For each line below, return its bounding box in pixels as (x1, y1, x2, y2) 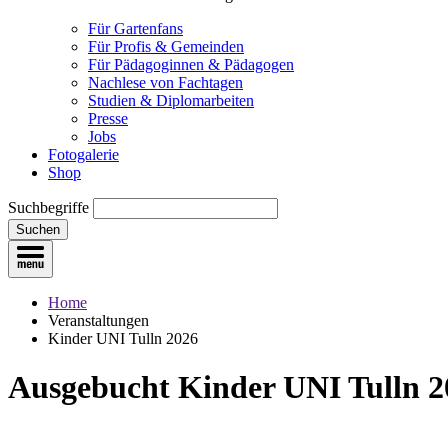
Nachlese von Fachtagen (88, 74, 243, 91)
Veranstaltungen (48, 312, 149, 329)
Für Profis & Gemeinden (88, 38, 244, 55)
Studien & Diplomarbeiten (88, 92, 254, 109)
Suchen (16, 222, 60, 237)
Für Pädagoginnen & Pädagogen (88, 56, 294, 73)
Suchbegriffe (8, 199, 89, 216)
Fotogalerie (48, 146, 119, 163)
